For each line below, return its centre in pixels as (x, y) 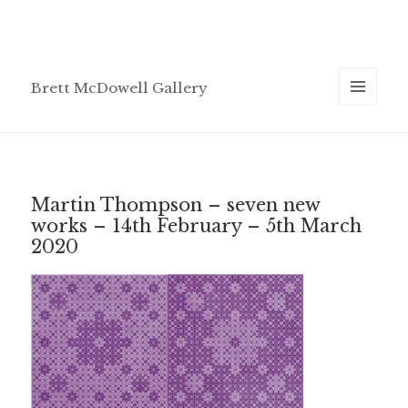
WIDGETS (365, 144)
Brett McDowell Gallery (120, 88)
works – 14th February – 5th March (197, 225)
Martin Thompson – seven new (176, 204)
